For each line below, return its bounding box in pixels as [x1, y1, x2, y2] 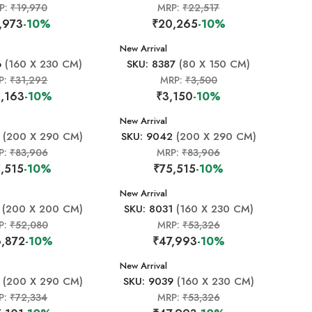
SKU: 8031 [123, 201, 173, 217]
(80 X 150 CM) [175, 56, 251, 72]
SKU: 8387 [127, 56, 176, 72]
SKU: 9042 [120, 129, 173, 144]
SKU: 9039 [123, 274, 173, 289]
